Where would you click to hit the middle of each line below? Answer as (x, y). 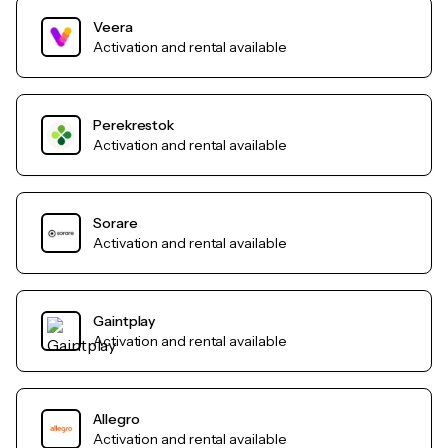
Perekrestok (134, 125)
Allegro (116, 419)
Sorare (115, 223)
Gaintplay (124, 321)
